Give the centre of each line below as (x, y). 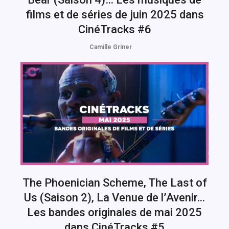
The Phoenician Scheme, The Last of (114, 182)
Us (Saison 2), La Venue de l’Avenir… (114, 197)
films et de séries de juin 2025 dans (114, 15)
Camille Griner (111, 47)
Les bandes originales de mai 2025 (114, 212)
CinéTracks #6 (114, 30)
